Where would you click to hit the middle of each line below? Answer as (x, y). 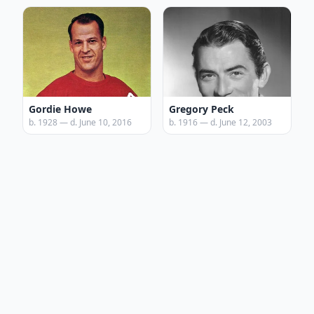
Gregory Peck (202, 109)
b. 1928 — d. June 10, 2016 (80, 122)
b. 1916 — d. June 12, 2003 (220, 122)
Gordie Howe (60, 109)
